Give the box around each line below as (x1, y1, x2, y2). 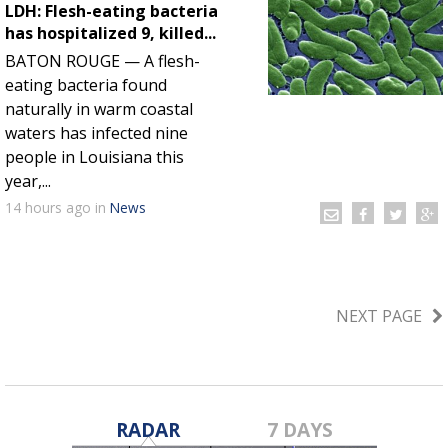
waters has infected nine (5, 121, 188, 144)
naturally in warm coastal (5, 97, 193, 120)
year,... (5, 169, 51, 192)
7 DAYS (267, 415, 334, 443)
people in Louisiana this (5, 145, 184, 168)
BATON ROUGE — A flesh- (5, 49, 200, 72)
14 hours (5, 197, 66, 217)
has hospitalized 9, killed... (5, 21, 216, 44)
